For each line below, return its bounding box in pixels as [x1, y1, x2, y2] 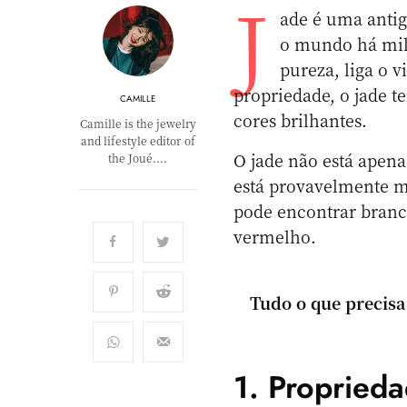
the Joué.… [108, 150, 168, 165]
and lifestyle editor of [81, 133, 195, 148]
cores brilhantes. [233, 108, 368, 132]
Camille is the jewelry [79, 115, 197, 131]
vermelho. [233, 224, 316, 248]
